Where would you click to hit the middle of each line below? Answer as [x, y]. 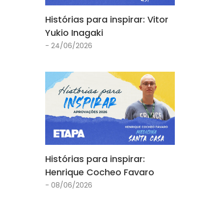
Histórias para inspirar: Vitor [107, 20]
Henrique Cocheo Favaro [100, 172]
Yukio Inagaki [74, 33]
